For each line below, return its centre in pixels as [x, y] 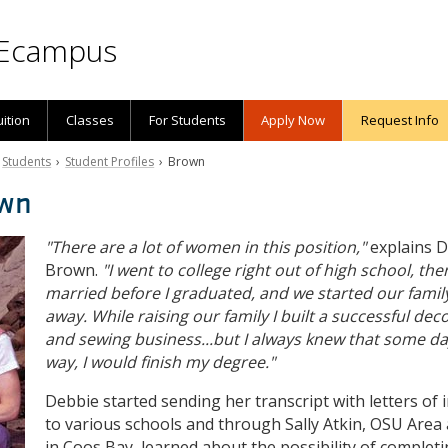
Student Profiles [110, 161]
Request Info [399, 120]
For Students [187, 120]
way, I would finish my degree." [160, 362]
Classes [89, 120]
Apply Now [293, 120]
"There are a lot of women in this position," [206, 247]
